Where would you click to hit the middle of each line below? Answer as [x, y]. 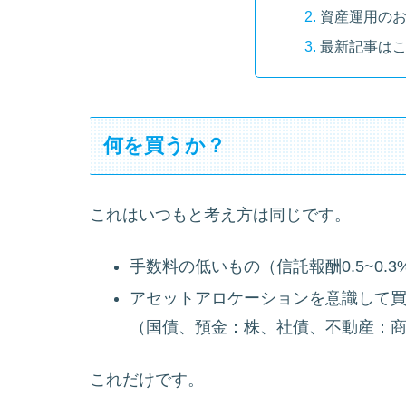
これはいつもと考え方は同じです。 [220, 214]
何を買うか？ [165, 146]
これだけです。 [147, 379]
